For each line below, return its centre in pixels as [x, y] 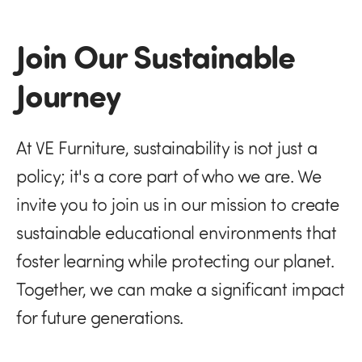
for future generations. [100, 318]
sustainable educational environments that [177, 233]
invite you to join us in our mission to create [178, 204]
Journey [68, 95]
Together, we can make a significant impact [181, 289]
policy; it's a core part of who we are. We [169, 176]
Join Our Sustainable [156, 56]
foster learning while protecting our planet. [175, 261]
